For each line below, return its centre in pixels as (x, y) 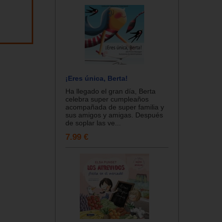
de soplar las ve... (93, 123)
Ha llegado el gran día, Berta (111, 91)
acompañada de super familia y (115, 107)
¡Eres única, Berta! (97, 78)
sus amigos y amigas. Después (114, 115)
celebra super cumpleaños (107, 99)
